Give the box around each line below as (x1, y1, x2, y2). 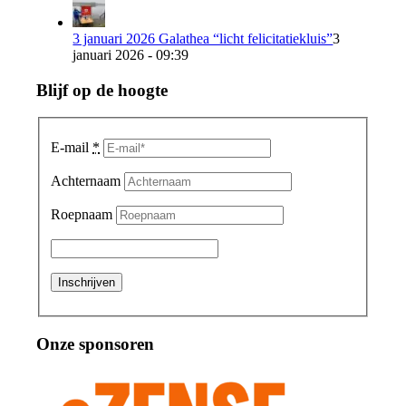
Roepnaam (51, 207, 113, 223)
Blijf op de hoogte (36, 80, 169, 100)
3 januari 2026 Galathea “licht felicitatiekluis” (72, 31, 333, 46)
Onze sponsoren (36, 333, 155, 353)
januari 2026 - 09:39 (72, 47, 189, 63)
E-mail (51, 140, 93, 156)
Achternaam (51, 173, 121, 189)
